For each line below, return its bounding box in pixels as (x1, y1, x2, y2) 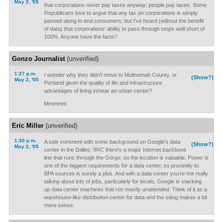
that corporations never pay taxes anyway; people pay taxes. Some (44, 2, 207, 8)
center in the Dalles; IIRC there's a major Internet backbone (44, 147, 186, 153)
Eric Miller (11, 122, 44, 129)
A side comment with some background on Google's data (44, 139, 180, 145)
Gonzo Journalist (11, 55, 65, 62)
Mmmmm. (44, 101, 68, 107)
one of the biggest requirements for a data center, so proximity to (44, 163, 199, 168)
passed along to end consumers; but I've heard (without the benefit (44, 18, 204, 24)
